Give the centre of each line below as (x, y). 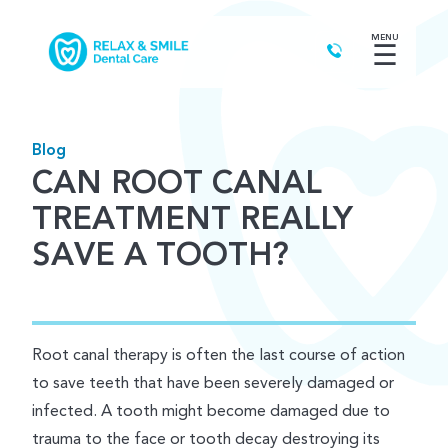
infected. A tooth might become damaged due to (211, 411)
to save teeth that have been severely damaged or (213, 383)
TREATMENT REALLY (192, 219)
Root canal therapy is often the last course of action (218, 355)
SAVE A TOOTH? (160, 255)
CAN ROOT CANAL (177, 183)
